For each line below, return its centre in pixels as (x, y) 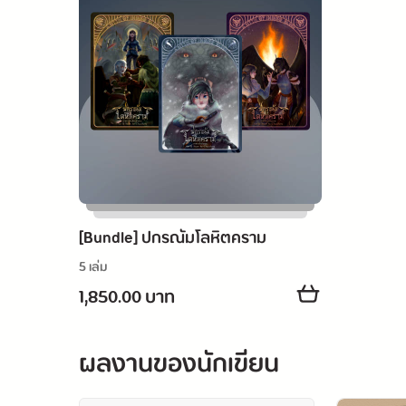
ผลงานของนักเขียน (179, 365)
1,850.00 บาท (127, 299)
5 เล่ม (93, 268)
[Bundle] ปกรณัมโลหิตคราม (173, 239)
